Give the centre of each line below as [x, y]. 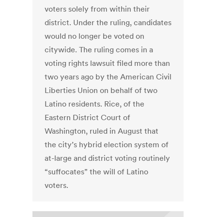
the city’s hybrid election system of [107, 145]
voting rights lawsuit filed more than [108, 63]
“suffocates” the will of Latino [97, 172]
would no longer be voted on [95, 36]
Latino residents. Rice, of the [95, 104]
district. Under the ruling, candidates [108, 23]
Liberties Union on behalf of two [101, 90]
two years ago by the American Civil [108, 77]
